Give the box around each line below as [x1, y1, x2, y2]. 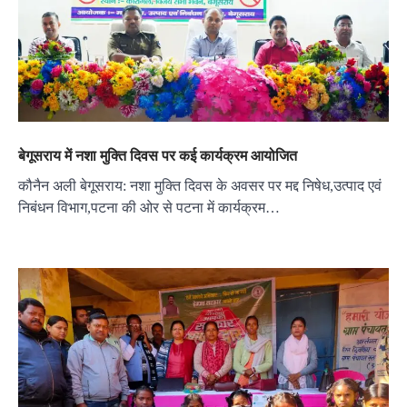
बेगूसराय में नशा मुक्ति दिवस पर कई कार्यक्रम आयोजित [18, 145, 297, 164]
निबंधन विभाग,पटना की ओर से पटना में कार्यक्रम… [18, 199, 280, 215]
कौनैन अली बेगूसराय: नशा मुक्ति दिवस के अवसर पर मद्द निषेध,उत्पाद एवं [18, 177, 382, 194]
